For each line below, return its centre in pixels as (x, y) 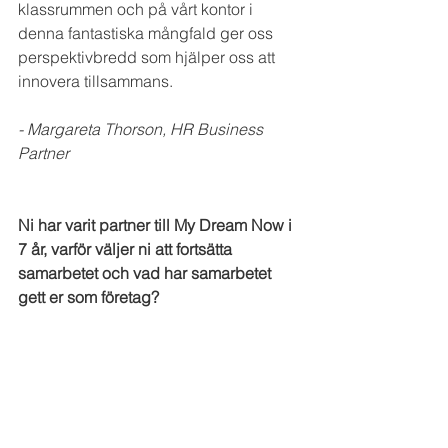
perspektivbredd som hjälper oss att (148, 57)
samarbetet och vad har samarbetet (146, 273)
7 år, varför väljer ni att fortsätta (127, 249)
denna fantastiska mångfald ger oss (147, 33)
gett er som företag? (88, 297)
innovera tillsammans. (97, 81)
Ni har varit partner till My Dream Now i (157, 225)
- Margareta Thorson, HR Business (142, 129)
